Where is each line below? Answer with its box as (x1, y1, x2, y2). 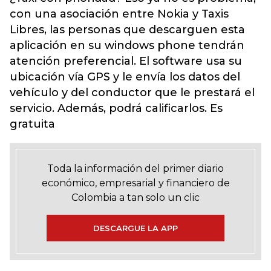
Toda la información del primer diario (47, 163, 224, 174)
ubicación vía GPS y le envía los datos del (10, 70, 240, 83)
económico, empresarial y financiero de (41, 177, 230, 189)
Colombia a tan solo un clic (71, 192, 200, 203)
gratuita (10, 117, 55, 131)
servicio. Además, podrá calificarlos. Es (10, 102, 223, 115)
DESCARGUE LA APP (93, 223, 178, 233)
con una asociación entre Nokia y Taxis (10, 7, 229, 21)
